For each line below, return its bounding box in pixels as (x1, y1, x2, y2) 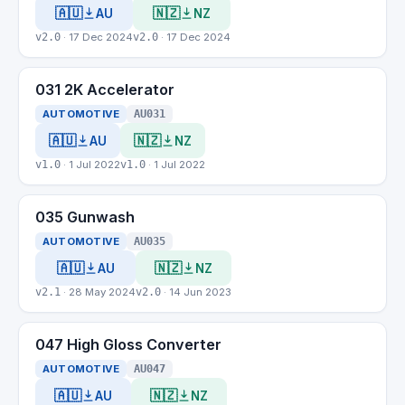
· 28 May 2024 (61, 286, 136, 298)
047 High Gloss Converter (35, 335, 221, 353)
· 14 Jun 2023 (161, 286, 231, 298)
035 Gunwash (35, 208, 135, 226)
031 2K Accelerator (35, 80, 174, 99)
